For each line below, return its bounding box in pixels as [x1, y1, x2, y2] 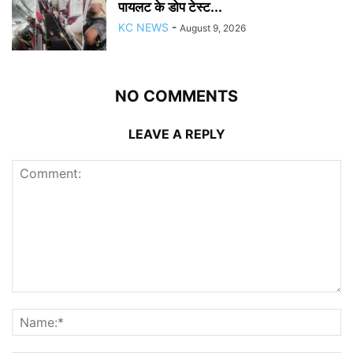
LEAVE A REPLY [128, 125, 225, 142]
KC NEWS [118, 20, 169, 34]
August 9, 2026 [180, 21, 246, 34]
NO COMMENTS [115, 86, 238, 106]
